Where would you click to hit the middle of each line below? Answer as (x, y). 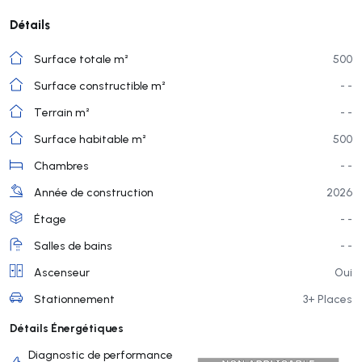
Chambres (61, 165)
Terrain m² (62, 112)
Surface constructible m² (100, 85)
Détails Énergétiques (67, 327)
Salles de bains (73, 245)
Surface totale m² (81, 59)
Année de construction (94, 192)
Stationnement (74, 299)
